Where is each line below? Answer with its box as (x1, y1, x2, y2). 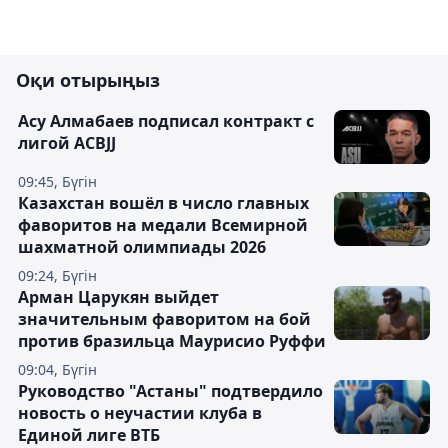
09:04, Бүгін (18, 360, 97, 379)
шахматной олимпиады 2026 (18, 236, 266, 258)
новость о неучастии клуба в (18, 402, 262, 424)
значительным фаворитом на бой (18, 308, 311, 330)
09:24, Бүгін (18, 266, 97, 285)
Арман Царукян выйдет (18, 286, 219, 308)
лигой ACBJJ (18, 132, 116, 154)
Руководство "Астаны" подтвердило (18, 380, 323, 402)
